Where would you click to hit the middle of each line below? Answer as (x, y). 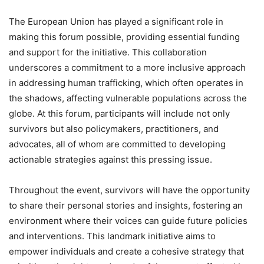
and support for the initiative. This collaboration (108, 52)
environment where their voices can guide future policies (128, 221)
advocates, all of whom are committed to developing (117, 144)
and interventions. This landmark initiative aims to (112, 236)
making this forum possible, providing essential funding (124, 37)
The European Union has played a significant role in (116, 22)
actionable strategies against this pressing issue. (110, 160)
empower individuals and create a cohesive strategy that (126, 252)
